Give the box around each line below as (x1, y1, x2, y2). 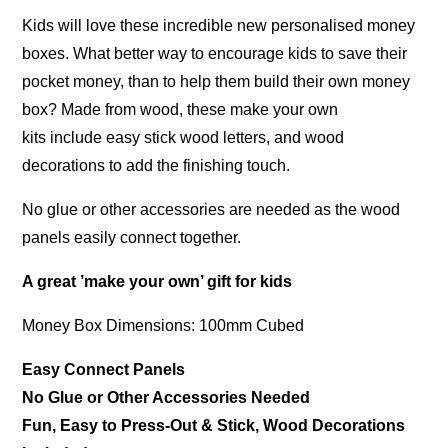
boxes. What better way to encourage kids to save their (22, 45, 408, 62)
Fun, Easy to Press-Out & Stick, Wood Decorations (22, 417, 406, 434)
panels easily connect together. (22, 229, 242, 246)
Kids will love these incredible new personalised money (22, 17, 416, 34)
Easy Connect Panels (22, 361, 186, 378)
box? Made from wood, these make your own (22, 101, 339, 118)
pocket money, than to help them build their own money (22, 73, 411, 90)
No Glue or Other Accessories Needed (22, 389, 311, 406)
